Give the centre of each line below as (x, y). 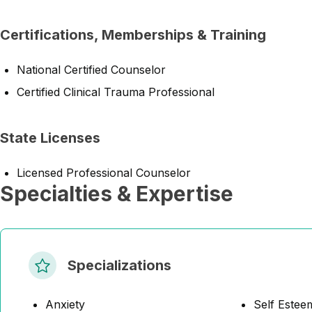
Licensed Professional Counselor (104, 173)
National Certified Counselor (91, 70)
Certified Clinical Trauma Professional (116, 92)
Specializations (119, 265)
